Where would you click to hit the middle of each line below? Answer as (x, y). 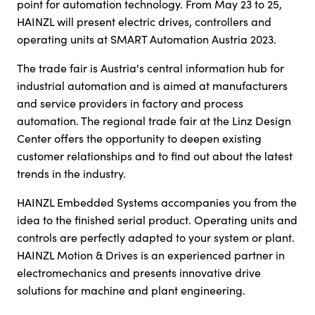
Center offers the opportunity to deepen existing (139, 138)
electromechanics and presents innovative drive (139, 272)
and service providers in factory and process (130, 103)
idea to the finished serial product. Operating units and (157, 220)
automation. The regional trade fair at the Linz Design (154, 121)
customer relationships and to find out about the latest (155, 156)
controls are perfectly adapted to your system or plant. (156, 237)
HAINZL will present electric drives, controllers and (144, 21)
